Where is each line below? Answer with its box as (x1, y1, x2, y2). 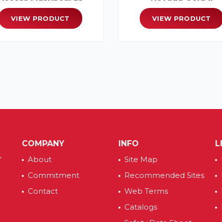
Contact (28, 186, 58, 196)
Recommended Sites (124, 170, 204, 180)
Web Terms (124, 186, 168, 196)
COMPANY (22, 138, 64, 148)
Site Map (124, 154, 158, 164)
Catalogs (124, 202, 157, 212)
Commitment (28, 170, 79, 180)
